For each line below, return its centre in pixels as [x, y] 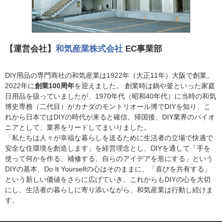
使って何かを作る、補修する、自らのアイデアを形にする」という [109, 158]
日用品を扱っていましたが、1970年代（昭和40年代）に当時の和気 [111, 96]
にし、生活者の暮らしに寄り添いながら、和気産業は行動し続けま [109, 190]
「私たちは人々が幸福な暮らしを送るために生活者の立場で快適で [109, 138]
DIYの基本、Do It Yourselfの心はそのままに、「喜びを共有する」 [108, 169]
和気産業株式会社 [90, 49]
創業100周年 [55, 85]
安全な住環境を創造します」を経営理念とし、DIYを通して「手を [108, 148]
